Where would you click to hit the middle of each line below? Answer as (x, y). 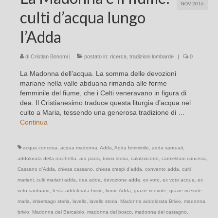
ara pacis (90, 159)
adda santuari (167, 148)
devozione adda (122, 180)
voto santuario (34, 191)
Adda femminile (132, 148)
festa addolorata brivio (78, 191)
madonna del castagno (161, 212)
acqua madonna (79, 148)
